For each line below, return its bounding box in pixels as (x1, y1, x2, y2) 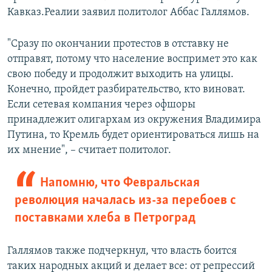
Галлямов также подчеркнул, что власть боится (7, 245, 237, 257)
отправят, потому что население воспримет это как (7, 53, 257, 66)
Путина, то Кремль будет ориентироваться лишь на (7, 129, 259, 141)
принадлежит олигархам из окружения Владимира (7, 114, 261, 126)
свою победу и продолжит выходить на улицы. (7, 69, 234, 81)
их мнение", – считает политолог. (7, 144, 171, 157)
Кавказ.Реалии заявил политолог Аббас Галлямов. (7, 7, 250, 19)
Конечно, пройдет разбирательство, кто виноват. (7, 84, 245, 96)
